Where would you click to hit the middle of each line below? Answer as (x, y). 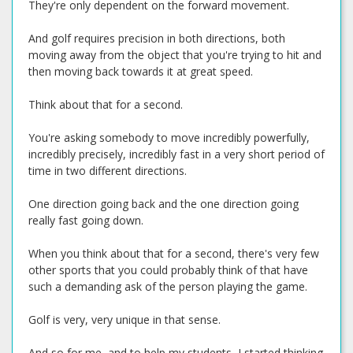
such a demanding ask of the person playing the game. (168, 286)
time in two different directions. (108, 171)
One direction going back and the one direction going (163, 204)
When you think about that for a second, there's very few (174, 253)
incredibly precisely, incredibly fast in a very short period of (176, 154)
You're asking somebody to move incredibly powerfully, (169, 137)
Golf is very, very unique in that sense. (124, 320)
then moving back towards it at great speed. (141, 71)
